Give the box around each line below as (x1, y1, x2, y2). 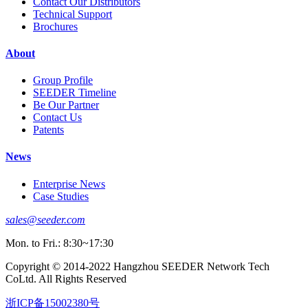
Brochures (33, 20, 78, 32)
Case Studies (33, 190, 89, 202)
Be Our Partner (33, 99, 99, 111)
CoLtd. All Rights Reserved (5, 272, 126, 285)
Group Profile (33, 74, 93, 87)
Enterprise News (33, 177, 105, 190)
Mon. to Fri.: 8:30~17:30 (5, 236, 113, 249)
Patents (33, 124, 64, 136)
